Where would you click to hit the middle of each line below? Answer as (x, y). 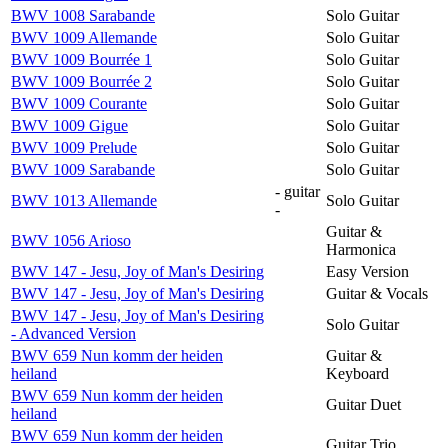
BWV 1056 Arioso (71, 240)
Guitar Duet (363, 404)
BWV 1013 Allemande (84, 200)
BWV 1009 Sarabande (83, 169)
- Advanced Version (73, 333)
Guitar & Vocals (377, 293)
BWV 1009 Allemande (84, 37)
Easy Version (367, 271)
